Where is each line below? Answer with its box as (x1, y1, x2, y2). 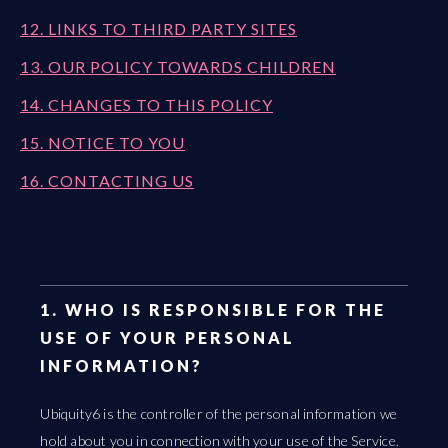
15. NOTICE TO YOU (20, 133, 185, 152)
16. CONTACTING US (20, 171, 194, 190)
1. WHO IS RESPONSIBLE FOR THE (40, 300, 387, 319)
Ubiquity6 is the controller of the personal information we (40, 405, 398, 422)
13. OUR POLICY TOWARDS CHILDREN (20, 57, 336, 76)
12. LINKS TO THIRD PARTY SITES (20, 19, 297, 38)
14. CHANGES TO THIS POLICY (20, 95, 273, 114)
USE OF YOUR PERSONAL (40, 328, 296, 347)
